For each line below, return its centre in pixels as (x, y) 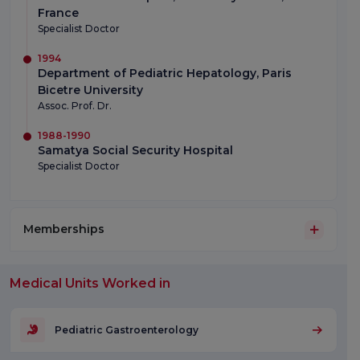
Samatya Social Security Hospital (135, 151)
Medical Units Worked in (90, 284)
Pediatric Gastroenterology (127, 329)
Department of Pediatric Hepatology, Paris (165, 74)
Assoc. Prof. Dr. (75, 106)
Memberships (64, 229)
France (58, 13)
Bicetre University (90, 90)
